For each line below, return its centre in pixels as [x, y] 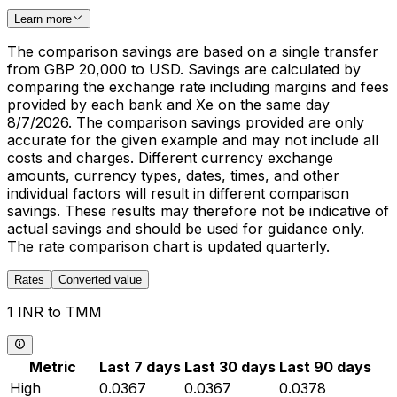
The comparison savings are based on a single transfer [193, 52]
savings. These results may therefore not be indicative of [198, 211]
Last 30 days [230, 366]
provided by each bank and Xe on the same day [168, 105]
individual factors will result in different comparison [178, 194]
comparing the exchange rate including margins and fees [198, 87]
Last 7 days [140, 366]
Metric [53, 366]
